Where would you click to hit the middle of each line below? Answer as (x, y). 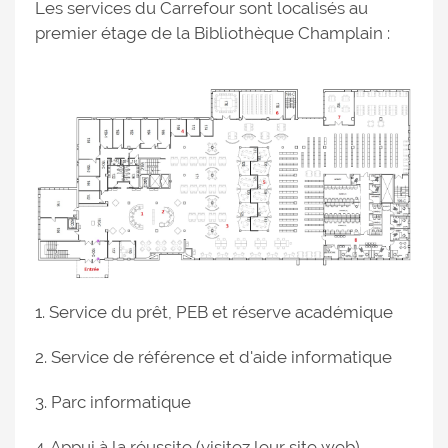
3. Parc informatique (113, 401)
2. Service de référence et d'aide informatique (213, 356)
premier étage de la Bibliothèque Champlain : (212, 33)
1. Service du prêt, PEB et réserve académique (214, 311)
